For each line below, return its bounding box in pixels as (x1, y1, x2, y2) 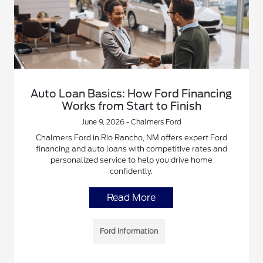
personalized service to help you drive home (50, 155, 213, 164)
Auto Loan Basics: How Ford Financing (31, 87, 232, 100)
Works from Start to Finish (61, 99, 201, 112)
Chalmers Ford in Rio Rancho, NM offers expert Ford (35, 133, 227, 142)
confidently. (110, 166, 153, 176)
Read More (107, 191, 156, 203)
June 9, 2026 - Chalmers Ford (81, 117, 181, 126)
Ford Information (100, 226, 159, 235)
